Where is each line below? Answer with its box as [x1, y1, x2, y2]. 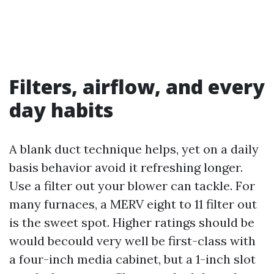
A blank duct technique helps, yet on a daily [9, 141, 259, 157]
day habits [9, 97, 113, 123]
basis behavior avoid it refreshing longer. [9, 160, 243, 175]
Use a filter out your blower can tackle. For [9, 178, 255, 193]
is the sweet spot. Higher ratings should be [9, 215, 254, 230]
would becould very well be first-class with [9, 233, 256, 248]
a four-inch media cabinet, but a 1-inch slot [9, 251, 256, 267]
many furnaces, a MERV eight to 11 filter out [9, 196, 257, 212]
